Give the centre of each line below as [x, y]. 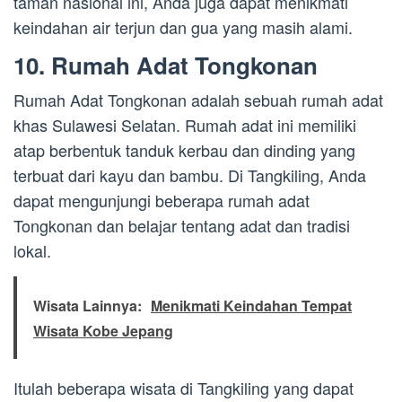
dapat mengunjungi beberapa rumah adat [162, 201]
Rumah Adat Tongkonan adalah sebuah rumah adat [198, 100]
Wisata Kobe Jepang [103, 331]
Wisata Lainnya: [87, 306]
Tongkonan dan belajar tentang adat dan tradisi [182, 226]
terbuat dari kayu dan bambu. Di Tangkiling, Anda [190, 175]
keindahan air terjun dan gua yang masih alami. [183, 27]
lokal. [32, 251]
